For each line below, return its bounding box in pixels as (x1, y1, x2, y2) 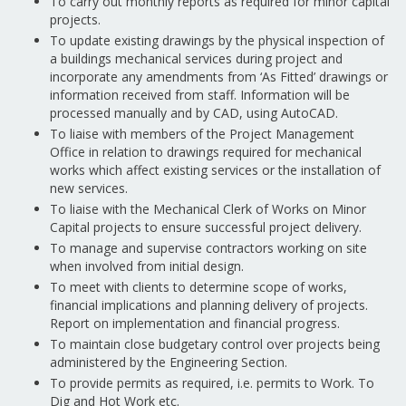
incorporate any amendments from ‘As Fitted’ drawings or (50, 68, 388, 85)
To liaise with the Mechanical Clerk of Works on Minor (50, 200, 366, 217)
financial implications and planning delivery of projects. (50, 296, 368, 314)
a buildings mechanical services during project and (50, 50, 343, 67)
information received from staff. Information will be (50, 86, 350, 103)
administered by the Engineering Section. (50, 353, 287, 371)
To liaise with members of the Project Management (50, 125, 354, 142)
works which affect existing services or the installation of (50, 161, 381, 179)
